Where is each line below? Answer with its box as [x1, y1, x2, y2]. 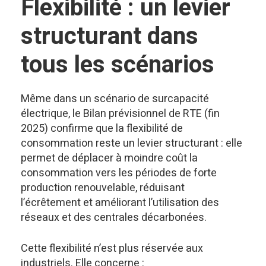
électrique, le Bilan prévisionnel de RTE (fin [21, 106, 220, 122]
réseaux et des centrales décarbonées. [21, 210, 207, 226]
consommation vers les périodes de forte [21, 165, 217, 181]
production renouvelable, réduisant [21, 180, 185, 196]
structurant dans [21, 19, 198, 54]
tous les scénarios [21, 47, 214, 83]
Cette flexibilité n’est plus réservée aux [21, 240, 203, 256]
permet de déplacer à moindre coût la [21, 150, 198, 166]
